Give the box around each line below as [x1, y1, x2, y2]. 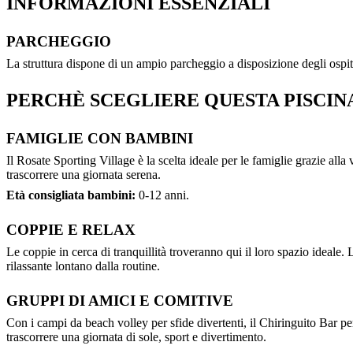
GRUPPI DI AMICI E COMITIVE [6, 292, 233, 310]
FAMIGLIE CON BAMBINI [6, 130, 193, 147]
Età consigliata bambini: [6, 188, 136, 203]
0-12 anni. [136, 188, 189, 203]
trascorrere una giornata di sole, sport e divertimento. [6, 330, 266, 344]
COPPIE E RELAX [6, 221, 136, 239]
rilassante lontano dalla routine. [6, 259, 160, 273]
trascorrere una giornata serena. [6, 168, 161, 182]
